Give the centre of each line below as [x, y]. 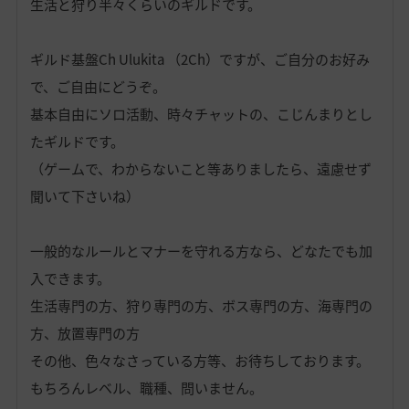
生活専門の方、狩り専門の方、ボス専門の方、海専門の [201, 306]
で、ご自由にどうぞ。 [98, 87]
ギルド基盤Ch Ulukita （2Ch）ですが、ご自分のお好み [199, 60]
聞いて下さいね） [84, 197]
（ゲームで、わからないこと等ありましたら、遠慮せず [200, 169]
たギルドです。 [77, 142]
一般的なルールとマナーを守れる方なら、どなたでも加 [201, 252]
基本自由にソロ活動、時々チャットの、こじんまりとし [201, 115]
